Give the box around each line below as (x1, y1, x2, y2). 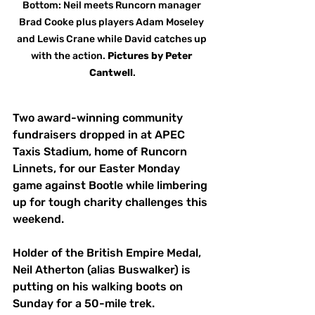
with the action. (31, 50, 108, 63)
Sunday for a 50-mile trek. (13, 297, 155, 311)
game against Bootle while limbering (13, 179, 210, 193)
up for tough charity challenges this (13, 195, 210, 210)
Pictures (108, 50, 149, 63)
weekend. (13, 212, 64, 226)
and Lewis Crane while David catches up (16, 33, 209, 46)
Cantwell (89, 67, 133, 79)
